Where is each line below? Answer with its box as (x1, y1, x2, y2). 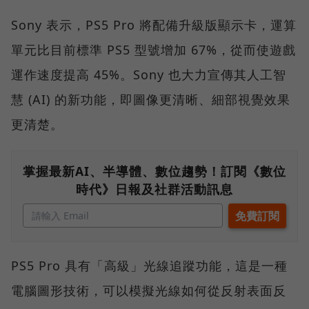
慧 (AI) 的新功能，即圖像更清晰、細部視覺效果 (11, 91, 290, 108)
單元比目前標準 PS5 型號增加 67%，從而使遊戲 (11, 41, 296, 59)
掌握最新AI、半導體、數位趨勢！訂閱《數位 (23, 163, 286, 180)
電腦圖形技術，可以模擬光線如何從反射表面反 (11, 282, 286, 299)
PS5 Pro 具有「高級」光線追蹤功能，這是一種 (11, 257, 288, 275)
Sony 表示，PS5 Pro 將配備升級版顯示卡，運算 (11, 17, 297, 34)
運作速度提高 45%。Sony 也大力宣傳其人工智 (11, 66, 286, 83)
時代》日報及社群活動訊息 (76, 181, 233, 198)
